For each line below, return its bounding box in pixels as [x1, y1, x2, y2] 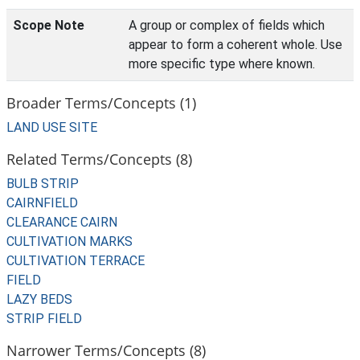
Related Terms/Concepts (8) [6, 149, 192, 169]
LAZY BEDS [6, 292, 72, 307]
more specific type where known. [129, 56, 315, 72]
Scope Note [13, 18, 84, 33]
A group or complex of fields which [129, 18, 325, 33]
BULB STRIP [6, 176, 79, 191]
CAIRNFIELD [6, 195, 78, 211]
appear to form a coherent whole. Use [129, 37, 342, 52]
